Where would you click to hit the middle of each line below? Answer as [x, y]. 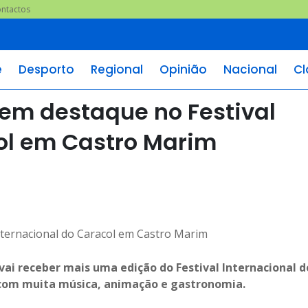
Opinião [183, 69]
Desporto [46, 69]
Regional [117, 69]
